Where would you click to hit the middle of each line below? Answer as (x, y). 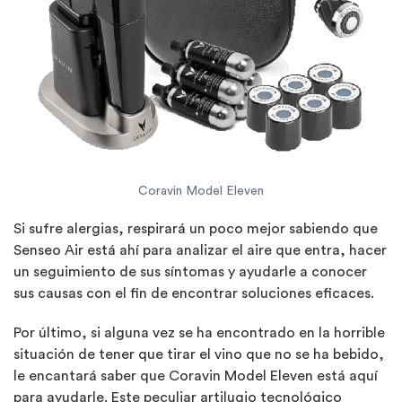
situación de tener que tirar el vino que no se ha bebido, (199, 354)
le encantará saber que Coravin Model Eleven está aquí (196, 376)
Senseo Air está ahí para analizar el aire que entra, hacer (200, 250)
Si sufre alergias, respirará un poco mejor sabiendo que (196, 228)
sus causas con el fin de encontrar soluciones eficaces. (194, 293)
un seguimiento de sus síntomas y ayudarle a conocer (190, 271)
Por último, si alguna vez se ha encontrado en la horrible (199, 332)
